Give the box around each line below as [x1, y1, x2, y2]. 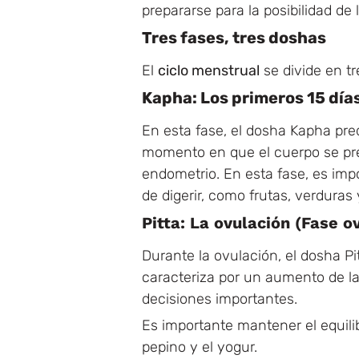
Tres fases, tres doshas [142, 27, 326, 47]
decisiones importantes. [142, 289, 297, 308]
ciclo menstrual [158, 61, 260, 79]
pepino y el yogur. [142, 337, 257, 356]
